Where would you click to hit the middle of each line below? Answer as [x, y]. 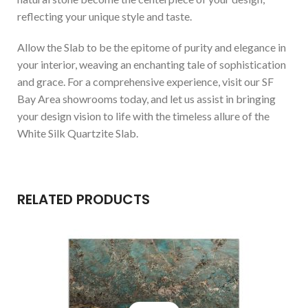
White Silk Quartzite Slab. [78, 133]
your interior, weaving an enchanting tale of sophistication [152, 64]
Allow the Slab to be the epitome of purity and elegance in [152, 47]
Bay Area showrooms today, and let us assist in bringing [146, 98]
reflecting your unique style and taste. [104, 16]
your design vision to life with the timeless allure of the [143, 115]
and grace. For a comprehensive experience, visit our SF [145, 81]
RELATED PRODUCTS [84, 199]
